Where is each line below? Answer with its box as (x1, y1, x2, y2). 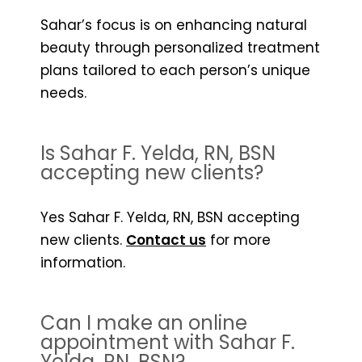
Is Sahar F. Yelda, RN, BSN (40, 139, 276, 166)
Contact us (126, 229, 206, 250)
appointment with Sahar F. (40, 328, 295, 356)
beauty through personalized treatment (40, 37, 320, 57)
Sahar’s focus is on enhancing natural (40, 15, 307, 35)
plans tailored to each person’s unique (40, 60, 310, 80)
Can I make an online (40, 309, 247, 336)
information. (40, 252, 125, 272)
